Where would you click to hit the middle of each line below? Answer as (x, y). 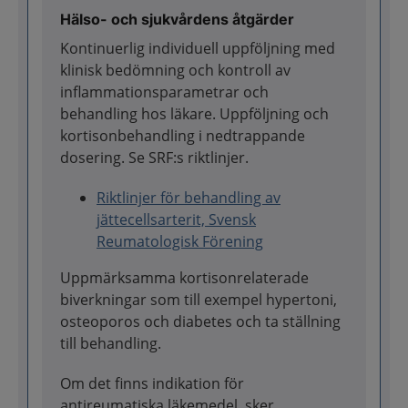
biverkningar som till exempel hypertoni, (199, 299)
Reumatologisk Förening (180, 241)
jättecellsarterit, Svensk (176, 219)
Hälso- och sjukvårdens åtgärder (177, 19)
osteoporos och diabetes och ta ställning (200, 321)
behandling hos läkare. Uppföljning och (194, 113)
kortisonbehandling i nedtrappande (183, 135)
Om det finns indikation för (152, 383)
